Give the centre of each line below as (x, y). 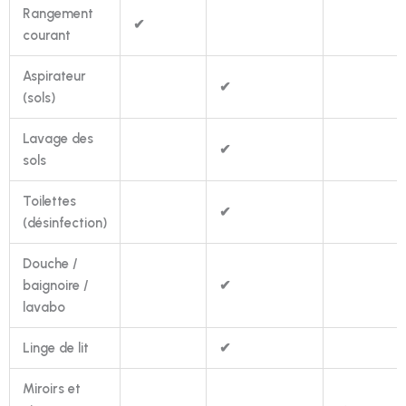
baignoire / (56, 286)
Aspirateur (54, 77)
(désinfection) (65, 223)
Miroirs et (52, 389)
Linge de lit (56, 348)
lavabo (44, 308)
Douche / (50, 264)
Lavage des (58, 139)
